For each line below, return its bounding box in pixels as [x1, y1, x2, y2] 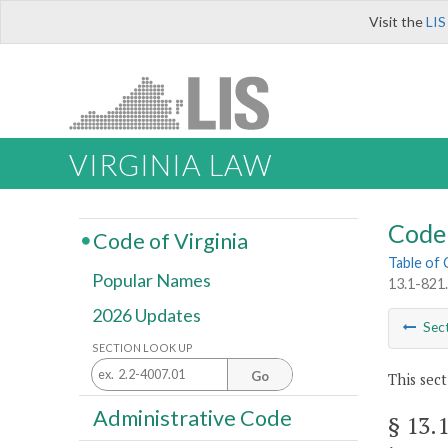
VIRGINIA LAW [69, 148, 272, 183]
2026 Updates [92, 304, 201, 327]
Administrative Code [92, 404, 292, 431]
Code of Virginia [92, 227, 248, 254]
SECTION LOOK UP [92, 340, 193, 354]
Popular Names [92, 269, 211, 292]
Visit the [369, 13, 426, 30]
